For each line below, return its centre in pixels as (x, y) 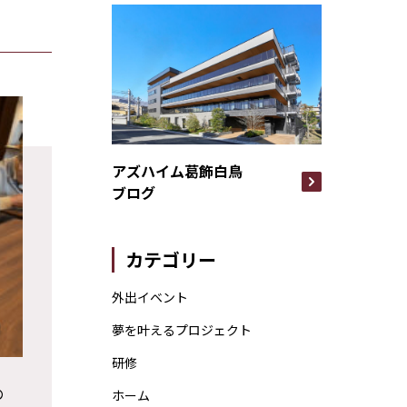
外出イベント (149, 298)
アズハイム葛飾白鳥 (177, 171)
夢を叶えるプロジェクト (181, 330)
